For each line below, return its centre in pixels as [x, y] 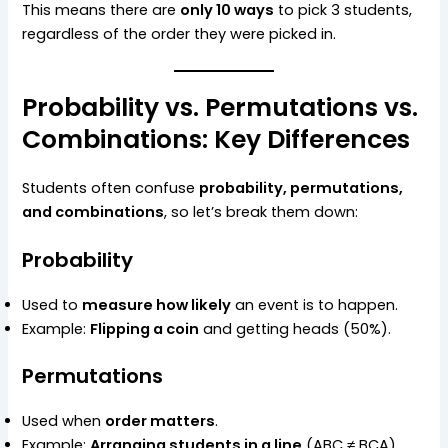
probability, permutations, [301, 187]
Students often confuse [111, 187]
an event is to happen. [315, 304]
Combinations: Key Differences [216, 139]
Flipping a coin [145, 328]
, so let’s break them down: [261, 211]
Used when [64, 420]
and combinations [93, 211]
